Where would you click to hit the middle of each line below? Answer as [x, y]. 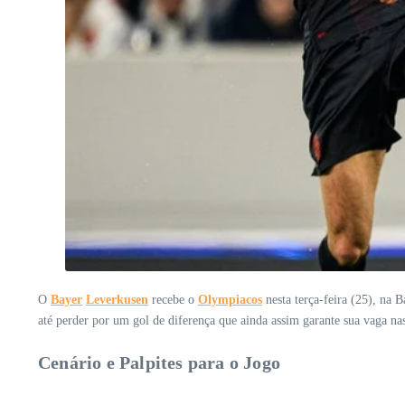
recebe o [173, 300]
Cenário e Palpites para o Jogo [159, 363]
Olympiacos [230, 300]
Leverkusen [117, 300]
